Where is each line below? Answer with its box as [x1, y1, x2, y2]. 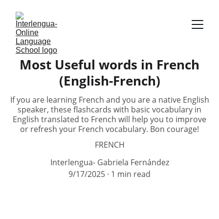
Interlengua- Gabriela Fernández [50, 157, 169, 168]
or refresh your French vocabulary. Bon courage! [20, 124, 199, 134]
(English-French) [59, 72, 160, 89]
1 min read [111, 169, 151, 179]
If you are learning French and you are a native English [10, 94, 209, 105]
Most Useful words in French [20, 56, 199, 73]
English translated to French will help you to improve [13, 114, 206, 125]
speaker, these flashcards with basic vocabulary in [18, 104, 201, 115]
